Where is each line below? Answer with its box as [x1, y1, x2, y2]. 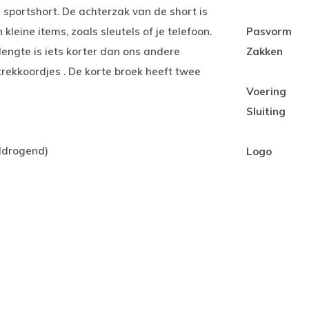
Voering [246, 85, 286, 98]
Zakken [246, 45, 283, 58]
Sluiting [246, 105, 286, 118]
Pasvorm [246, 25, 292, 38]
